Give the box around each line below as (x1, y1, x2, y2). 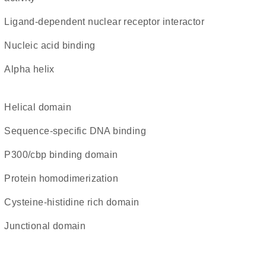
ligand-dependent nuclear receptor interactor (9, 17, 204, 27)
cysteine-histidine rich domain (11, 197, 140, 207)
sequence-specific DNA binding (11, 126, 146, 136)
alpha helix (11, 64, 55, 74)
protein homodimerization (11, 173, 118, 183)
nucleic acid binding (11, 40, 96, 50)
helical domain (11, 102, 71, 112)
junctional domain (9, 221, 86, 231)
